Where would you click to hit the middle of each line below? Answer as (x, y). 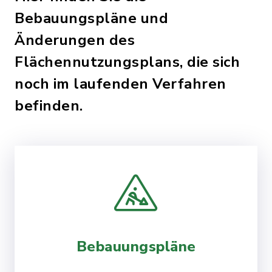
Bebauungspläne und (91, 18)
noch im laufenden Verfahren (121, 84)
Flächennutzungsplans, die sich (127, 62)
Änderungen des (75, 40)
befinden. (49, 106)
